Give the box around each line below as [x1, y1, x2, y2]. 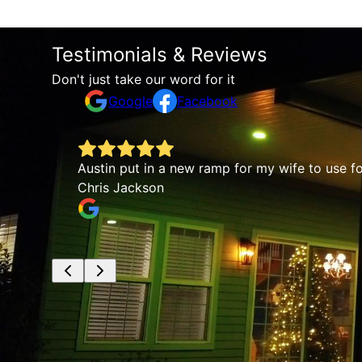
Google [108, 93, 153, 110]
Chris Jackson [68, 179, 154, 196]
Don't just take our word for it [52, 71, 235, 88]
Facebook [177, 93, 238, 110]
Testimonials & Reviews [52, 43, 267, 67]
